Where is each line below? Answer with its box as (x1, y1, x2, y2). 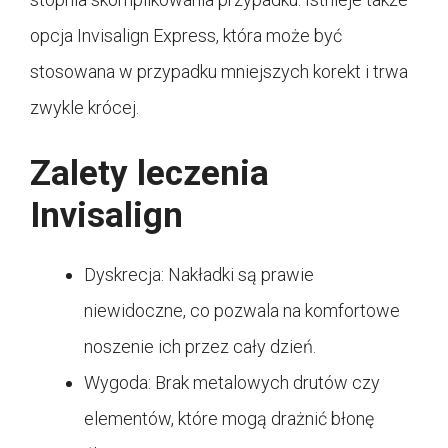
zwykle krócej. (30, 97, 139, 119)
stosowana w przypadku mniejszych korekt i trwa (30, 61, 408, 83)
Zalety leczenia (30, 153, 269, 195)
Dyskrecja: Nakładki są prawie (84, 264, 314, 286)
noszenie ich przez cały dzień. (84, 336, 316, 358)
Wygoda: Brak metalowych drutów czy (84, 372, 380, 394)
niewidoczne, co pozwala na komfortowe (84, 300, 400, 322)
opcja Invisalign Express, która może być (30, 25, 342, 47)
